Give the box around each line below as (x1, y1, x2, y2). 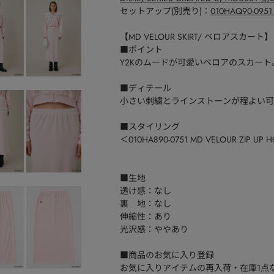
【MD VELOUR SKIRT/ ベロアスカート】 (120, 31, 273, 43)
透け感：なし (120, 185, 171, 197)
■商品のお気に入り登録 (120, 249, 214, 261)
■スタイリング (120, 120, 180, 133)
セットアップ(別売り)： (120, 5, 210, 17)
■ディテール (120, 82, 171, 94)
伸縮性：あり (120, 210, 171, 223)
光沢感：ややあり (120, 223, 188, 235)
